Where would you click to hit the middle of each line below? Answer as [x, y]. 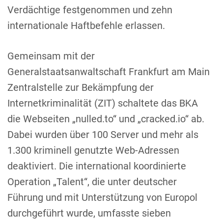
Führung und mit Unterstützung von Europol [102, 197]
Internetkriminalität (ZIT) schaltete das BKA [103, 103]
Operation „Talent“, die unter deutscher [92, 181]
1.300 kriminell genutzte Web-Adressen [93, 150]
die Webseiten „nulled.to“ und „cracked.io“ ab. [106, 119]
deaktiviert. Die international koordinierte [97, 166]
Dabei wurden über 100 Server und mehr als [103, 134]
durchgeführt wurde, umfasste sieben [89, 213]
